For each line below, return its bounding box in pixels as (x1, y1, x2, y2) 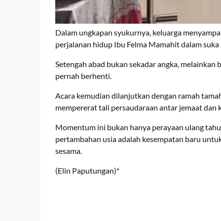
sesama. (55, 146, 82, 156)
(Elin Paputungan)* (55, 166, 119, 176)
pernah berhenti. (55, 71, 111, 81)
